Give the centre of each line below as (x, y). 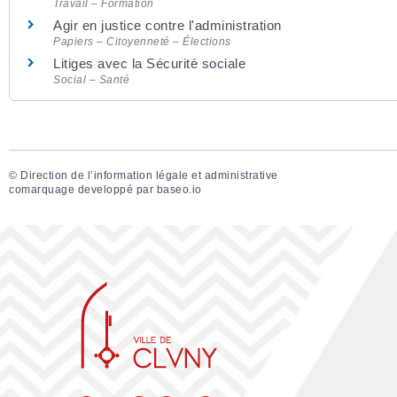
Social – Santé (91, 80)
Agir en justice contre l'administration (167, 26)
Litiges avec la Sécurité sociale (149, 64)
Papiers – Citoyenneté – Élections (142, 42)
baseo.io (179, 189)
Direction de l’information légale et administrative (149, 175)
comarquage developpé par (83, 189)
